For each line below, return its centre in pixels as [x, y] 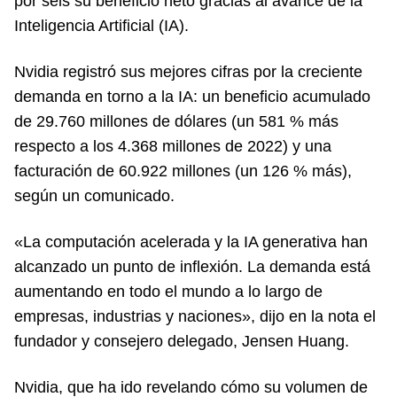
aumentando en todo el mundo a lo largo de [168, 291]
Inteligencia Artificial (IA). [101, 25]
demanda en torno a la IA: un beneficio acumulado [192, 96]
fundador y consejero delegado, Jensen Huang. [182, 341]
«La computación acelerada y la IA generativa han [191, 241]
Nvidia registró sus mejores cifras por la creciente [188, 71]
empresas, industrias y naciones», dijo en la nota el [195, 316]
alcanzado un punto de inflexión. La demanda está [192, 266]
